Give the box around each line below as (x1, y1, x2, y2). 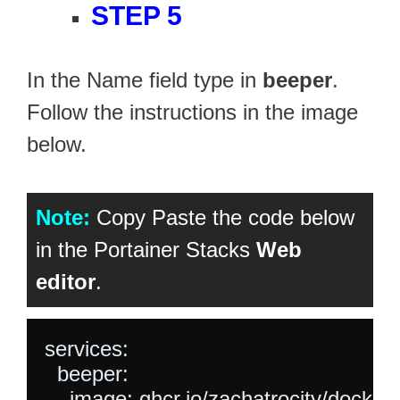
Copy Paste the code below (90, 204, 354, 229)
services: (45, 336, 129, 361)
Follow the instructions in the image (27, 99, 358, 124)
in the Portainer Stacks (36, 237, 256, 262)
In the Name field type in (27, 67, 262, 92)
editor (36, 269, 96, 294)
